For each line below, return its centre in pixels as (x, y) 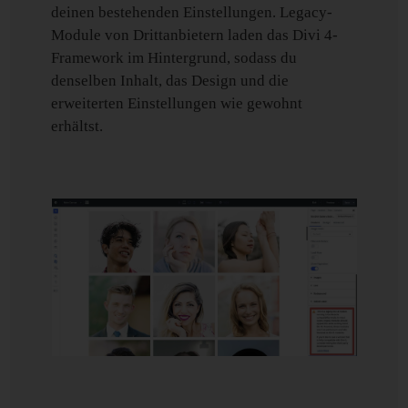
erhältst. (77, 126)
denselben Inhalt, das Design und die (170, 81)
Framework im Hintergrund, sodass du (174, 58)
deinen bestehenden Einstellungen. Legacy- (192, 12)
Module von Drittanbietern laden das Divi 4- (195, 35)
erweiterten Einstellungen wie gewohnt (177, 103)
